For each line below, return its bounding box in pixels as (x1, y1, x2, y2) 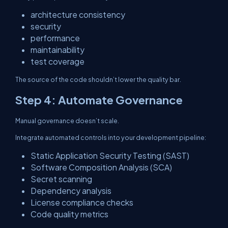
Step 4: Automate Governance (15, 93, 183, 107)
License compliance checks (31, 197, 133, 207)
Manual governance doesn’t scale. (15, 117, 119, 125)
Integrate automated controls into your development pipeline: (15, 133, 206, 141)
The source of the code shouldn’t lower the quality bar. (15, 75, 181, 83)
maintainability (31, 45, 84, 54)
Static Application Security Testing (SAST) (31, 151, 189, 160)
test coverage (31, 56, 84, 66)
